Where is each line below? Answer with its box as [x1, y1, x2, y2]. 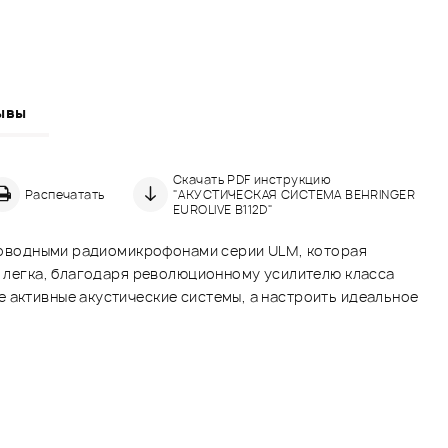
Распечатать [24, 185, 105, 203]
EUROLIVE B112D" [173, 200, 274, 218]
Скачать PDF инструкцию [173, 170, 332, 188]
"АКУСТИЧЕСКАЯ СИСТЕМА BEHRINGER [173, 185, 416, 203]
